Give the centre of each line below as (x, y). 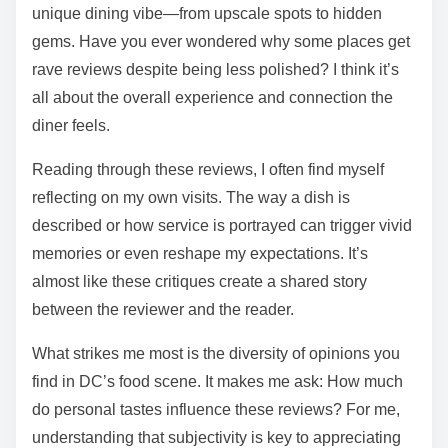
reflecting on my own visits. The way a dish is (191, 197)
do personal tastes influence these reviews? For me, (216, 409)
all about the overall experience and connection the (212, 97)
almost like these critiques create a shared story (199, 281)
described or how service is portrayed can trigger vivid (222, 225)
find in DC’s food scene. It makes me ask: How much (217, 381)
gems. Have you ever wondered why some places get (221, 41)
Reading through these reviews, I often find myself (208, 169)
